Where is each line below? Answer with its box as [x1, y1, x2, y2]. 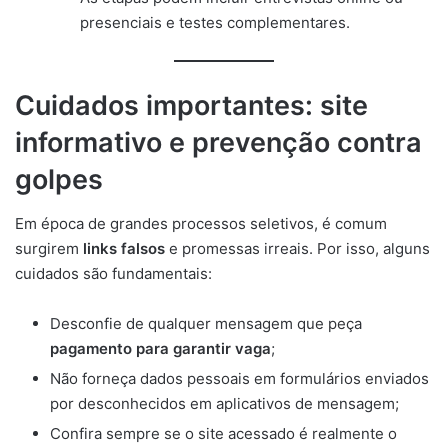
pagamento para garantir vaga [50, 339, 271, 359]
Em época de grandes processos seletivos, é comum [15, 214, 387, 234]
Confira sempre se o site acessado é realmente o [50, 424, 397, 444]
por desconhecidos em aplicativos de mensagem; [50, 394, 399, 414]
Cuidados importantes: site [15, 88, 368, 122]
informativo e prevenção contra [15, 125, 422, 159]
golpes [15, 162, 103, 196]
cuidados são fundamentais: [15, 264, 212, 284]
